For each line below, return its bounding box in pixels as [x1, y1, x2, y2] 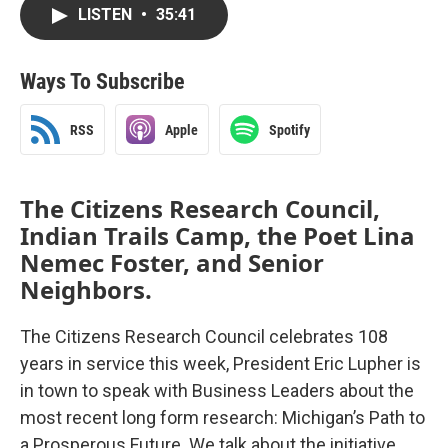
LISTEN [78, 5, 136, 24]
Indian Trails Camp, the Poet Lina [20, 219, 415, 252]
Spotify [269, 121, 310, 138]
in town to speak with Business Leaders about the [20, 380, 414, 401]
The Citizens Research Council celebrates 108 [20, 326, 388, 347]
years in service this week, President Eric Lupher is [20, 353, 421, 374]
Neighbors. [20, 273, 152, 306]
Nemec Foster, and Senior [20, 246, 324, 279]
